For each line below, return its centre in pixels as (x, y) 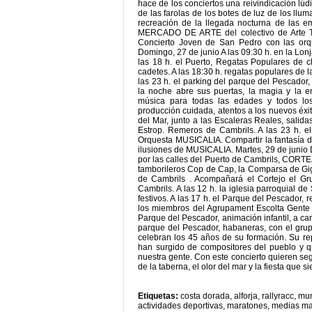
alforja (246, 296)
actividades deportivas (180, 306)
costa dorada (205, 296)
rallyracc (278, 296)
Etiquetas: (159, 296)
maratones (247, 306)
